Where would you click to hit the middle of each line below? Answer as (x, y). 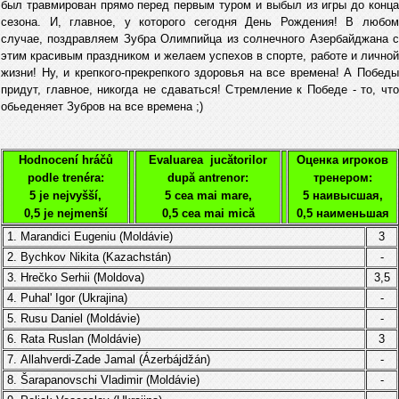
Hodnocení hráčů (65, 160)
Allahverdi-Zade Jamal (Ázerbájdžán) (115, 359)
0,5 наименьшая (342, 213)
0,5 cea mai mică (208, 213)
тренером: (342, 178)
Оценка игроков (342, 160)
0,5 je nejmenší (65, 213)
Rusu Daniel (52, 318)
